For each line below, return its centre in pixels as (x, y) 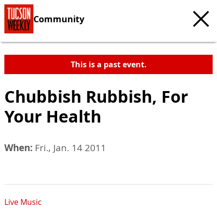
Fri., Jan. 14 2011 (69, 148)
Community (59, 19)
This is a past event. (108, 64)
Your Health (53, 116)
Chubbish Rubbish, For (96, 96)
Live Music (23, 202)
